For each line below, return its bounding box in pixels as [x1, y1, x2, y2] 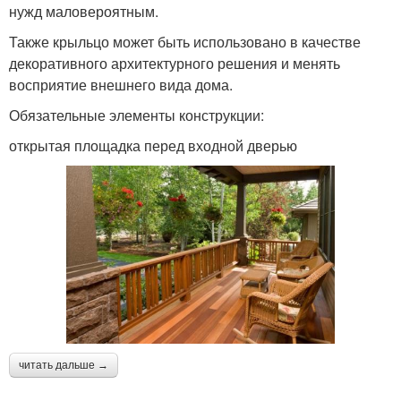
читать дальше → [19, 359, 108, 372]
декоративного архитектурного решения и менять [9, 53, 340, 73]
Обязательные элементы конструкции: [9, 105, 264, 125]
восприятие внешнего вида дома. [9, 74, 233, 95]
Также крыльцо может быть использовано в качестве [9, 31, 361, 52]
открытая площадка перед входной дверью [9, 135, 297, 156]
